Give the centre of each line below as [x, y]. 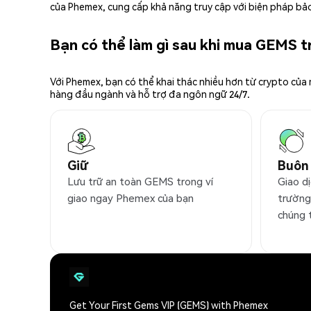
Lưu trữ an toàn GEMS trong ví [140, 182]
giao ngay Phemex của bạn [131, 198]
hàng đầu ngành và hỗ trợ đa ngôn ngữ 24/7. [150, 94]
